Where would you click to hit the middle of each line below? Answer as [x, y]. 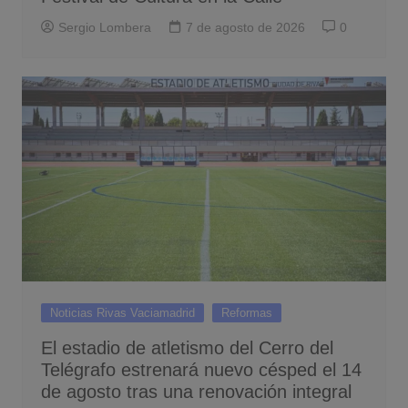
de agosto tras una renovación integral [196, 392]
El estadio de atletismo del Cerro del [187, 348]
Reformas [246, 313]
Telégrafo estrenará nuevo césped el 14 [201, 370]
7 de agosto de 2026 [245, 28]
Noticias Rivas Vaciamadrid [122, 313]
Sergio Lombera [104, 28]
